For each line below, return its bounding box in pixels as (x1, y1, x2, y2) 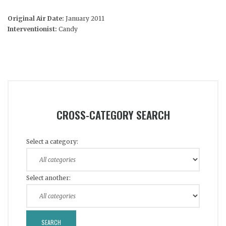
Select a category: (26, 137, 78, 145)
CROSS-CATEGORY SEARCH (56, 106, 170, 123)
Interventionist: (8, 25, 57, 33)
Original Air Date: (8, 14, 66, 22)
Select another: (26, 174, 71, 182)
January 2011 (66, 14, 104, 22)
